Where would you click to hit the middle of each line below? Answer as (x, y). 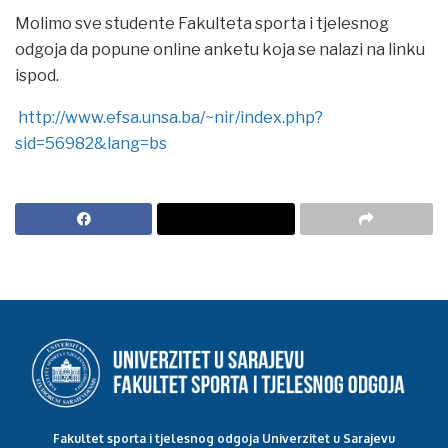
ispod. (38, 76)
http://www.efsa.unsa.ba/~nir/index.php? (170, 118)
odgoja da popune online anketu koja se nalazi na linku (220, 50)
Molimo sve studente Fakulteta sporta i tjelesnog (202, 24)
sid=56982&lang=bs (91, 144)
